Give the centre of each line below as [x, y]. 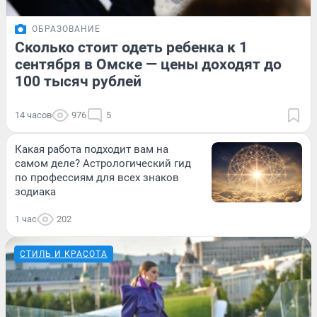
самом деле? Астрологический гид [103, 163]
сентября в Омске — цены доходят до [148, 64]
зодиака [35, 191]
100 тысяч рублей [78, 81]
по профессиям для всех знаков [97, 177]
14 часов [33, 115]
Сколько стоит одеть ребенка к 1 [131, 47]
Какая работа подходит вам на [92, 149]
